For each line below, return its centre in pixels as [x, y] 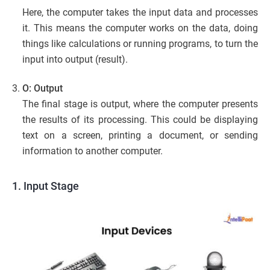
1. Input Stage [46, 186]
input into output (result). [75, 59]
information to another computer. [93, 151]
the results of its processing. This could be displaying [140, 119]
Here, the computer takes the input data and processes [140, 12]
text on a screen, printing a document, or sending [140, 135]
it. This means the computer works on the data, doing [140, 28]
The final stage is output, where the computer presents [140, 104]
